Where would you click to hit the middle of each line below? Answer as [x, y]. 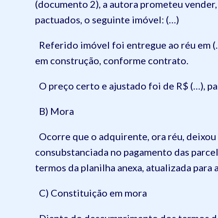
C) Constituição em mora [91, 193]
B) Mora [54, 111]
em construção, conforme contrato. [112, 60]
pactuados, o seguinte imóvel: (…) [107, 19]
